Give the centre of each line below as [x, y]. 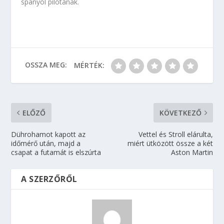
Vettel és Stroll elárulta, [175, 134]
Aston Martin [192, 152]
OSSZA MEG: [46, 64]
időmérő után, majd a [46, 143]
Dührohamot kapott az [48, 134]
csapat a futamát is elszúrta [56, 152]
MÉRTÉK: [89, 65]
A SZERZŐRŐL [49, 179]
